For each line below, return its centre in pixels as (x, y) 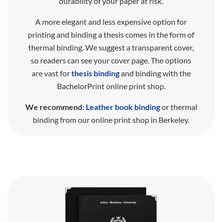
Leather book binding (123, 107)
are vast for (51, 73)
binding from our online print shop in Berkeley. (111, 119)
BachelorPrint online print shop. (111, 86)
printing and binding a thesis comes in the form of (111, 34)
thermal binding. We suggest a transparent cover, (111, 47)
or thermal (178, 107)
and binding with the (155, 73)
